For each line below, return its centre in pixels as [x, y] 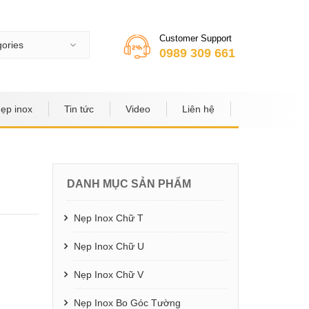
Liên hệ [198, 109]
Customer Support [196, 38]
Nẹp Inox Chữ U [109, 246]
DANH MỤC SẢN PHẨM [129, 183]
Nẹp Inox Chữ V [109, 274]
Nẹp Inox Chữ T [109, 218]
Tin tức [79, 109]
